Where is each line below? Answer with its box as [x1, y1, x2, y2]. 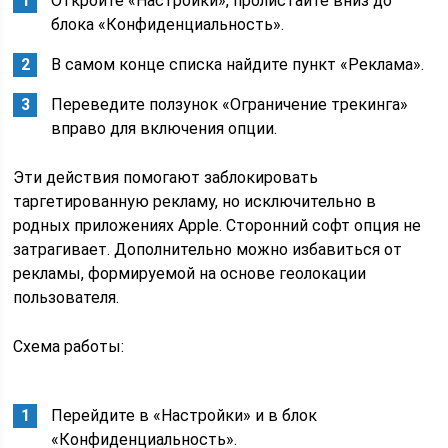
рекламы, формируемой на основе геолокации [13, 264, 367, 283]
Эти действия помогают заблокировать [13, 168, 319, 187]
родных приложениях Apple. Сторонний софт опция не [13, 216, 422, 235]
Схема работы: [13, 337, 125, 356]
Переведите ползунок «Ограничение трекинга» [51, 95, 409, 114]
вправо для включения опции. [51, 119, 278, 138]
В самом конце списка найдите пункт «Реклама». [51, 55, 425, 74]
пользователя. [13, 288, 120, 307]
